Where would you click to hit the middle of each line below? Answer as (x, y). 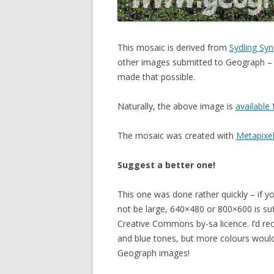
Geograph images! (154, 253)
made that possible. (156, 77)
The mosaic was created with (177, 135)
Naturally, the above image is (176, 106)
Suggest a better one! (166, 165)
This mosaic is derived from (173, 47)
